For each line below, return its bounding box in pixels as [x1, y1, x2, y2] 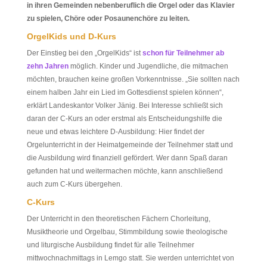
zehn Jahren [26, 62, 69, 70]
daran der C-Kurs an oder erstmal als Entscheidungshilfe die [26, 114, 222, 123]
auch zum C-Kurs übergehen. [26, 180, 145, 188]
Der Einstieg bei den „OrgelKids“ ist [26, 49, 142, 57]
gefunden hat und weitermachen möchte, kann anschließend [26, 167, 223, 175]
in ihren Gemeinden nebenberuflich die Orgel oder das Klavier [26, 1, 235, 10]
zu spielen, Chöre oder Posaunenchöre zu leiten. [26, 14, 198, 23]
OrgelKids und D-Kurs [26, 32, 116, 41]
